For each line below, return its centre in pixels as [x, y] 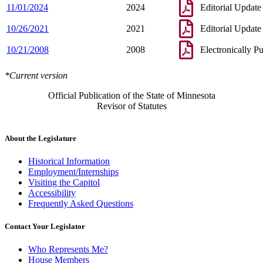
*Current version [36, 75]
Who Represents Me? [68, 249]
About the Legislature [41, 138]
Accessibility [52, 193]
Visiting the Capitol [64, 183]
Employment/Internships [73, 172]
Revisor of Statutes [131, 106]
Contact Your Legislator [45, 227]
